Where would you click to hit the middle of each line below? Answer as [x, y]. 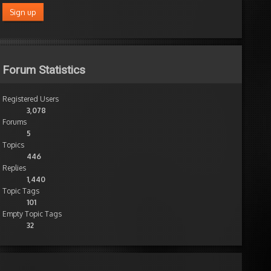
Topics [13, 145]
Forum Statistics [44, 70]
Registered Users [31, 99]
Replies [14, 168]
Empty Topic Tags [32, 214]
